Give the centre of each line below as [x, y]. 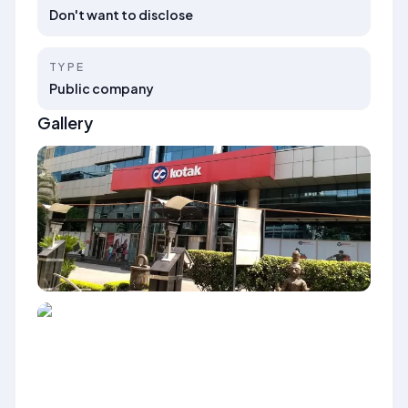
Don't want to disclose [121, 15]
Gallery [65, 122]
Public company [102, 88]
